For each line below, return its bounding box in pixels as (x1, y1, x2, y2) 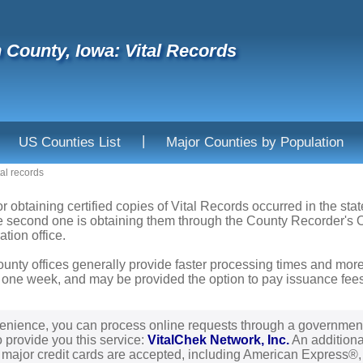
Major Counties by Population (166, 135, 344, 150)
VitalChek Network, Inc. (147, 333, 289, 347)
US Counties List (19, 135, 121, 150)
